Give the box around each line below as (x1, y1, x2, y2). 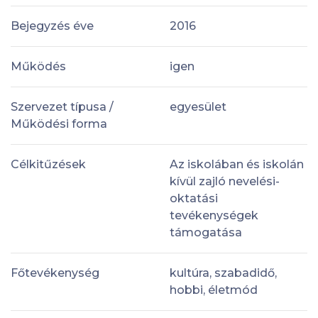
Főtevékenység (11, 265, 99, 280)
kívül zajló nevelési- (170, 174, 280, 188)
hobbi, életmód (170, 283, 258, 297)
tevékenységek (170, 208, 258, 222)
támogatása (170, 225, 242, 239)
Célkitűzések (11, 157, 86, 171)
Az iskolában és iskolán (170, 157, 304, 171)
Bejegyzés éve (11, 18, 94, 33)
